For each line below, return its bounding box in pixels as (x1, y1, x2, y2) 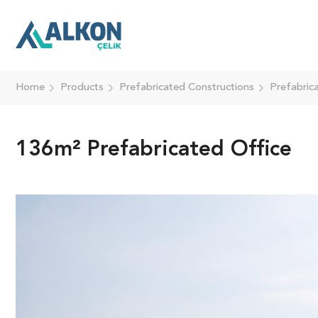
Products (60, 82, 104, 93)
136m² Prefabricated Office (16, 139, 292, 160)
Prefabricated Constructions (119, 82, 254, 93)
